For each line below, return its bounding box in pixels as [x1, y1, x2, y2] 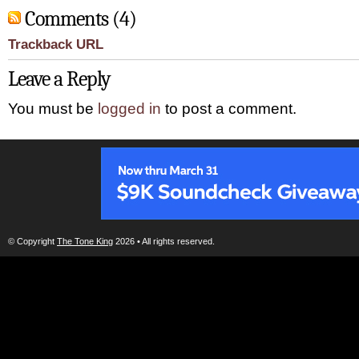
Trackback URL [8, 37, 103, 52]
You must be [8, 100, 98, 117]
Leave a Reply [8, 67, 111, 91]
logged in [98, 100, 161, 117]
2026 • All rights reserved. [113, 236, 215, 246]
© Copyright [8, 236, 57, 246]
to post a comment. [161, 100, 296, 117]
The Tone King [57, 236, 113, 246]
